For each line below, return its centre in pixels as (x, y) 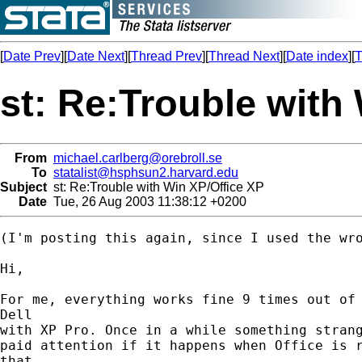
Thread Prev (166, 56)
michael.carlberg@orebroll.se (138, 158)
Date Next (96, 56)
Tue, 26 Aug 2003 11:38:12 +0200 (147, 201)
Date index (317, 56)
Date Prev (32, 56)
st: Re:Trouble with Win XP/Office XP (156, 187)
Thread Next (244, 56)
